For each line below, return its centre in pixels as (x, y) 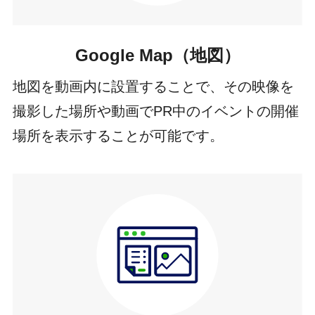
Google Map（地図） (157, 55)
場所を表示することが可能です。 (118, 136)
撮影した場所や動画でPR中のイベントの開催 (155, 111)
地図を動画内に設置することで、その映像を (153, 87)
